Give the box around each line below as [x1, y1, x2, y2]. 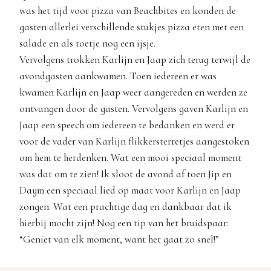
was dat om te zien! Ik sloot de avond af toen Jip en [19, 167, 232, 180]
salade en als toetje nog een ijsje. [19, 36, 155, 50]
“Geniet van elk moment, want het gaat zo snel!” [19, 232, 219, 246]
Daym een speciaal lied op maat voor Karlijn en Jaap [19, 183, 241, 197]
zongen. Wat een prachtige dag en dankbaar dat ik [19, 200, 232, 213]
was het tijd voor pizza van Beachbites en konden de [19, 4, 236, 17]
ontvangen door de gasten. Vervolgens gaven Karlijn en [19, 102, 248, 115]
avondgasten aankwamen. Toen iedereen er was [19, 69, 217, 82]
